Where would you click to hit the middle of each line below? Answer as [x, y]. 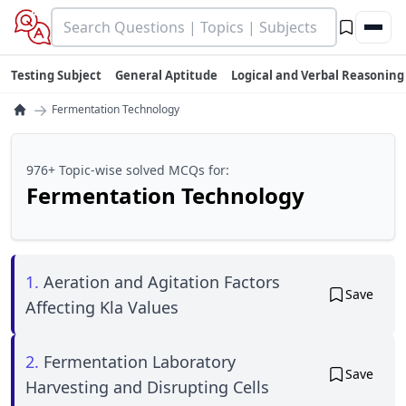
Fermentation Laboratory [140, 362]
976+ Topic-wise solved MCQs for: [128, 170]
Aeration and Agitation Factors [162, 282]
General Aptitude [166, 75]
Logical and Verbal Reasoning [318, 75]
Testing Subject [56, 75]
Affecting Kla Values [102, 307]
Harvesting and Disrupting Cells [147, 387]
